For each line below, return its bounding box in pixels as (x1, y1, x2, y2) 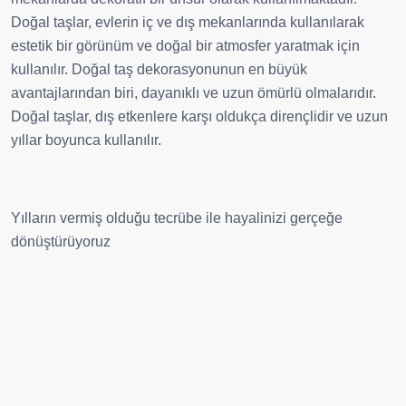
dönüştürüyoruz (11, 234, 111, 250)
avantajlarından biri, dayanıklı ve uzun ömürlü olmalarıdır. (11, 85, 376, 101)
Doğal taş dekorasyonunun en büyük (72, 62, 307, 78)
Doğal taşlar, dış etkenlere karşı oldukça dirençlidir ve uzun (11, 109, 388, 125)
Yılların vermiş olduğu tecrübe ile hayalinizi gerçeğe (11, 210, 343, 227)
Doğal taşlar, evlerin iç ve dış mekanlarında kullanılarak (11, 14, 364, 31)
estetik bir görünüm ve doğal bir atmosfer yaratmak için (11, 38, 360, 54)
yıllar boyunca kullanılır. (11, 132, 161, 149)
